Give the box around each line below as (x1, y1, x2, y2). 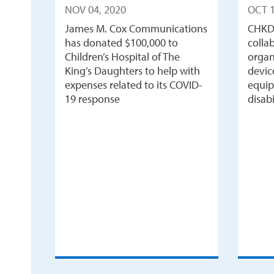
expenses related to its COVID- (64, 77, 202, 92)
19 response (64, 91, 120, 106)
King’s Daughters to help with (64, 63, 200, 78)
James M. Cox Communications (64, 21, 207, 35)
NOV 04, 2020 (64, 2, 126, 17)
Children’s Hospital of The (64, 49, 180, 64)
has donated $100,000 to (64, 35, 178, 50)
